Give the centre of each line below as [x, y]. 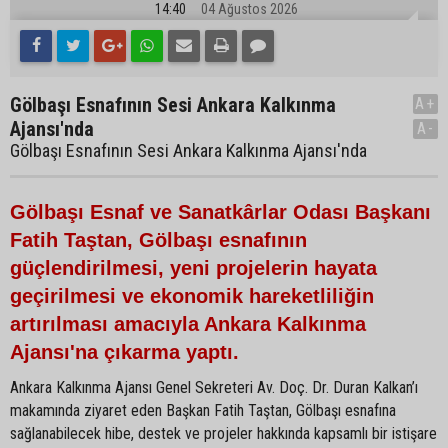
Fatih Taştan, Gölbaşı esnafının [158, 240]
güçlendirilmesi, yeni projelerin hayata [193, 268]
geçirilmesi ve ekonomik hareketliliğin [192, 296]
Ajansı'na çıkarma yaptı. [124, 352]
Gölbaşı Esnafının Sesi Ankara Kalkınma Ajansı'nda [188, 151]
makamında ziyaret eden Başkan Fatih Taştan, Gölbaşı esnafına [203, 411]
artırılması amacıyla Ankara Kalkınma [188, 324]
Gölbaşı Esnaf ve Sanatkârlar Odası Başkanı [220, 212]
